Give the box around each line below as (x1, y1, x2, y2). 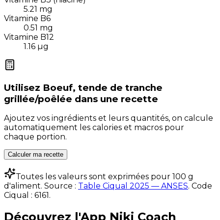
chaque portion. (4, 132, 67, 142)
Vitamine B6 (4, 13, 51, 23)
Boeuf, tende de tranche (43, 82, 163, 93)
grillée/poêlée (4, 93, 72, 105)
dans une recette (75, 93, 158, 105)
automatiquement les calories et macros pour (4, 123, 184, 133)
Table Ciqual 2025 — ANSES (78, 181, 188, 191)
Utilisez (4, 82, 40, 93)
